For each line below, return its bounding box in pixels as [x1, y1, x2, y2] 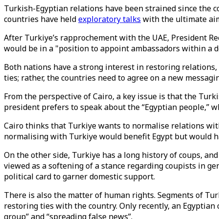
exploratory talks [78, 14, 141, 24]
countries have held [4, 14, 78, 24]
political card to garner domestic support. [4, 171, 155, 182]
